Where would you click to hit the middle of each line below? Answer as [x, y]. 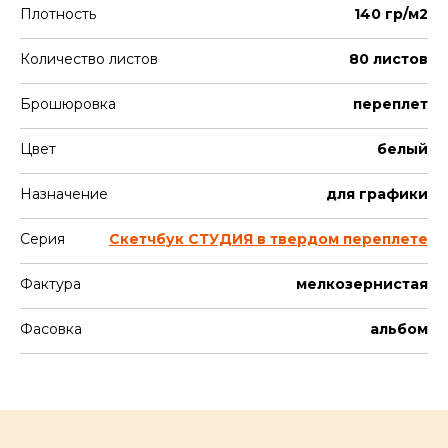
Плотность [58, 14]
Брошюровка [68, 104]
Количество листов [89, 59]
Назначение [64, 194]
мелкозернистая [362, 284]
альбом [399, 329]
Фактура [50, 284]
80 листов [388, 59]
